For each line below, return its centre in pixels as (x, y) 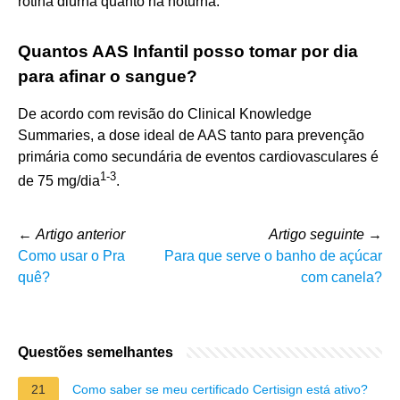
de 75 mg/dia (59, 180)
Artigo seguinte (317, 234)
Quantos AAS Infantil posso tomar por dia (188, 51)
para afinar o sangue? (108, 76)
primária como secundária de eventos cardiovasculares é (198, 156)
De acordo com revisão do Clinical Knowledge (165, 113)
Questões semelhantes (96, 352)
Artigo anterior (80, 234)
